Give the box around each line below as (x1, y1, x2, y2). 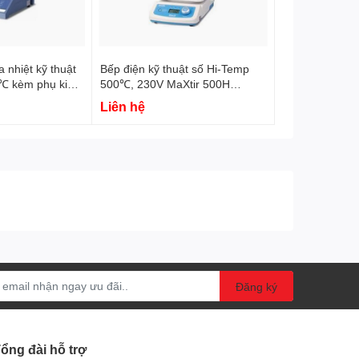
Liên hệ (100, 98, 146, 114)
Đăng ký (236, 279, 277, 293)
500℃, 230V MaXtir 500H (100, 76, 231, 91)
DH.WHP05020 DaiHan (100, 91, 219, 106)
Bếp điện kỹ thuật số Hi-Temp (100, 61, 250, 75)
